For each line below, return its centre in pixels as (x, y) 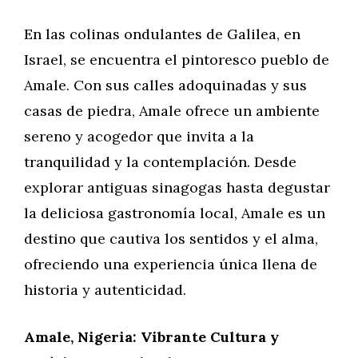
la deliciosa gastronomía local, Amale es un (175, 213)
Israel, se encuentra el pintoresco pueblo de (177, 60)
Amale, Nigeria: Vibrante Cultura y (151, 337)
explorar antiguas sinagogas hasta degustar (177, 187)
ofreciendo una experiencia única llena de (171, 264)
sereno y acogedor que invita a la (139, 136)
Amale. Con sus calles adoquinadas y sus (165, 85)
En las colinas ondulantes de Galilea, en (162, 34)
